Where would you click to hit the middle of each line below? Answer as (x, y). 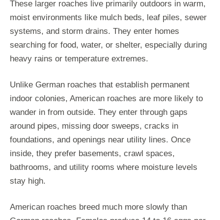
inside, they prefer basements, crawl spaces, (92, 153)
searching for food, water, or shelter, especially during (108, 45)
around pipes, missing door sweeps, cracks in (94, 126)
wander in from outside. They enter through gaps (99, 112)
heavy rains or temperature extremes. (79, 58)
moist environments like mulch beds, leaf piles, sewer (108, 17)
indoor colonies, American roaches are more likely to (106, 98)
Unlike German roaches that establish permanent (100, 84)
